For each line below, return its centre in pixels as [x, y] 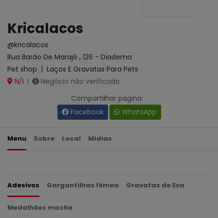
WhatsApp [138, 112]
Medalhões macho [40, 208]
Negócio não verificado [79, 81]
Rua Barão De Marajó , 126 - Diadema [70, 57]
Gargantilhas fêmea [83, 185]
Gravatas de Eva [155, 185]
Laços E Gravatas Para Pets [92, 69]
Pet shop [23, 69]
